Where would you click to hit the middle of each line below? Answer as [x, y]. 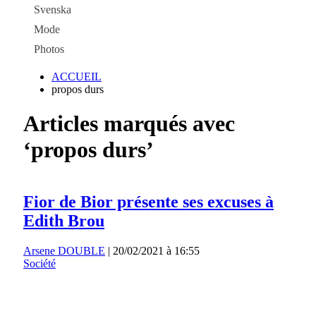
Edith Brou [64, 220]
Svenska [53, 10]
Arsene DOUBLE [64, 250]
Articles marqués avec [129, 124]
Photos [49, 49]
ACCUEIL [77, 77]
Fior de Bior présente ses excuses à [148, 201]
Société [39, 263]
